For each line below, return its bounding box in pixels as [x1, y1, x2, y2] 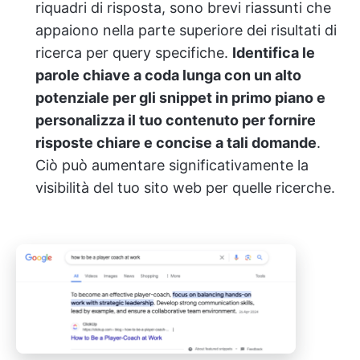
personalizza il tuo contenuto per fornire [35, 111, 316, 129]
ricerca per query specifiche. [35, 43, 232, 61]
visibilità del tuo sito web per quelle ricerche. [35, 178, 335, 196]
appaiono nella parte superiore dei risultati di [35, 21, 337, 39]
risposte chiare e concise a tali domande [35, 133, 317, 151]
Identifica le [232, 43, 315, 61]
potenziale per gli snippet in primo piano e [35, 88, 325, 106]
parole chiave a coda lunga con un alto [35, 66, 301, 84]
